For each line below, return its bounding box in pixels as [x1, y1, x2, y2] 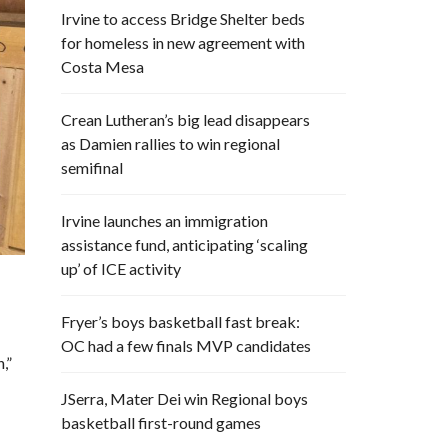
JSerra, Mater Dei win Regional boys [61, 389, 308, 408]
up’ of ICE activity [61, 259, 181, 278]
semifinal [61, 158, 123, 177]
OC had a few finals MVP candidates [61, 336, 311, 355]
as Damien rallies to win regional [61, 134, 280, 153]
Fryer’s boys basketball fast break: [61, 312, 300, 331]
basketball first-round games [61, 413, 261, 432]
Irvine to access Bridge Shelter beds [61, 9, 305, 28]
